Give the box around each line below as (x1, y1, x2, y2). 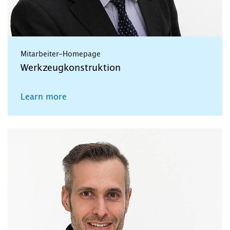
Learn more (21, 93, 67, 102)
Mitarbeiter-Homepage (21, 51, 101, 59)
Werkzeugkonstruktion (21, 64, 121, 73)
